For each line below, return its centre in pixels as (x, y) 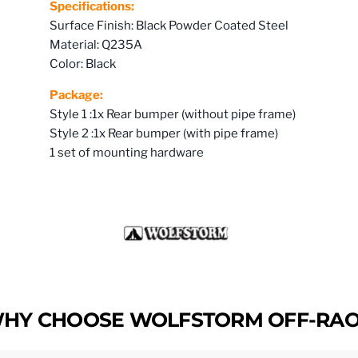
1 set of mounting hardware (127, 153)
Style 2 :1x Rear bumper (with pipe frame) (164, 134)
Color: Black (83, 64)
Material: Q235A (96, 45)
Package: (77, 95)
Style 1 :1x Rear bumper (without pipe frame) (173, 115)
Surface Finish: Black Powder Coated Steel (169, 26)
